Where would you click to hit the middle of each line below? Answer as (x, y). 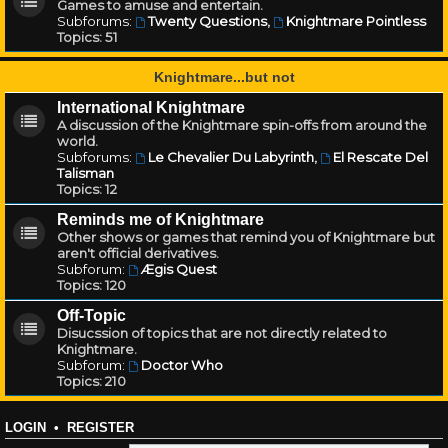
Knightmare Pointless (355, 21)
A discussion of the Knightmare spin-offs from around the (242, 125)
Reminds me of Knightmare (160, 219)
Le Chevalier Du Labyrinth (230, 157)
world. (77, 141)
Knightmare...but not (224, 77)
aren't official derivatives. (138, 253)
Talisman (85, 173)
